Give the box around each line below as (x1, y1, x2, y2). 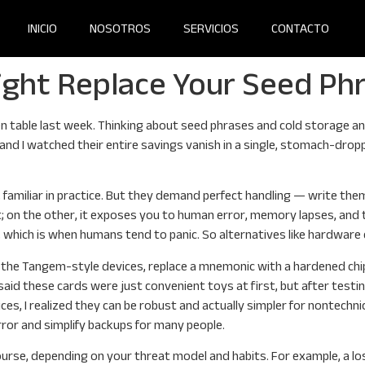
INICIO (28, 21, 58, 35)
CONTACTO (271, 21, 330, 35)
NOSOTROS (90, 21, 152, 35)
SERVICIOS (183, 21, 240, 35)
